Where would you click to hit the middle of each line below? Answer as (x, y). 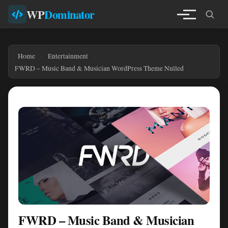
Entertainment (68, 56)
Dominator (69, 14)
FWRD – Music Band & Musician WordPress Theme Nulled (99, 68)
